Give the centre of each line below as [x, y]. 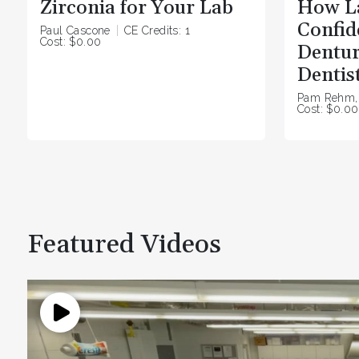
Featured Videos [124, 245]
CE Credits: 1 [157, 31]
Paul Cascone [75, 31]
